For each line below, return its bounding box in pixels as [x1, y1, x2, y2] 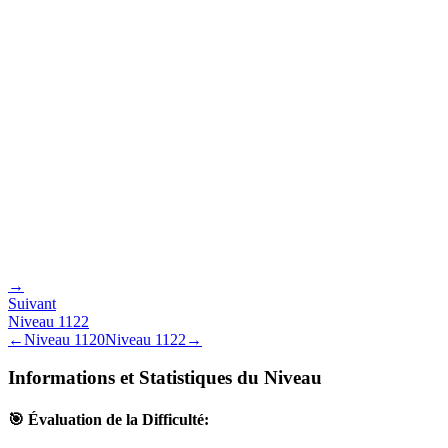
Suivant [8, 294, 56, 312]
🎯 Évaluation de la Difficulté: [8, 410, 209, 428]
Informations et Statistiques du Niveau [8, 367, 322, 389]
